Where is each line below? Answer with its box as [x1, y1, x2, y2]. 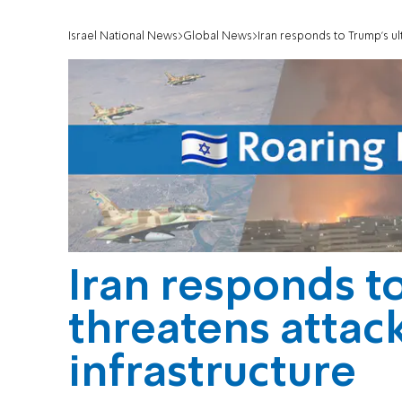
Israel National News [68, 31, 178, 43]
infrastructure [68, 353, 356, 397]
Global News [183, 31, 252, 43]
